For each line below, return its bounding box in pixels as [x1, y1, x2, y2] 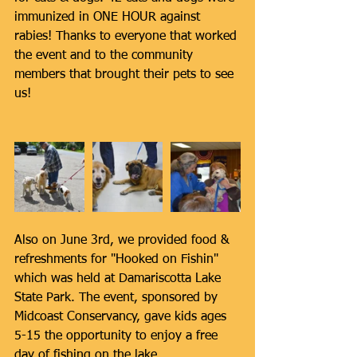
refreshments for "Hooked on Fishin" [14, 253, 222, 266]
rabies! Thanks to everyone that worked [14, 30, 241, 43]
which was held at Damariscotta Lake [14, 273, 225, 285]
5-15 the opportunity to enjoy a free [14, 330, 222, 343]
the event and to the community [14, 49, 197, 62]
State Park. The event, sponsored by [14, 292, 222, 304]
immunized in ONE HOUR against [14, 11, 204, 24]
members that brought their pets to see [14, 69, 237, 81]
